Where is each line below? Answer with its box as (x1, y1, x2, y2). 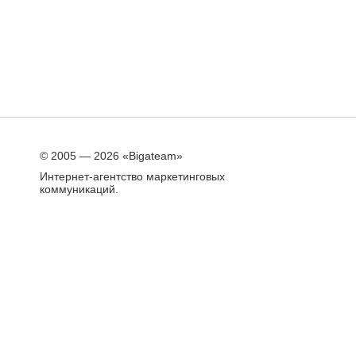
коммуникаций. (40, 183, 118, 195)
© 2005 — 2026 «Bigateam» (40, 149, 183, 162)
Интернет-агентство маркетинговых (40, 170, 225, 183)
